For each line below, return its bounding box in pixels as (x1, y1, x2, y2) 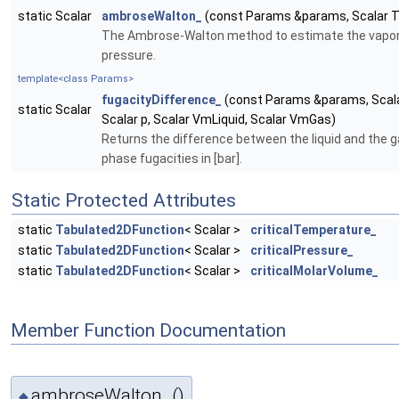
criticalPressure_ (250, 243, 354, 258)
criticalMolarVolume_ (250, 264, 379, 279)
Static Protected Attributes (12, 190, 236, 212)
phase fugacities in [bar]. (102, 151, 242, 167)
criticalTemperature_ (250, 223, 377, 238)
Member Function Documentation (11, 319, 286, 341)
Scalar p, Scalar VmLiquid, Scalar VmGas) (102, 112, 336, 127)
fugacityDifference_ (102, 93, 222, 108)
